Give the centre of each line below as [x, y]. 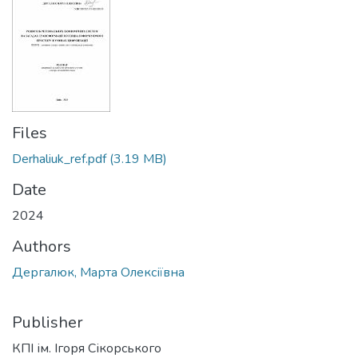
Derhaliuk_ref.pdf [59, 159]
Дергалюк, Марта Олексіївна [98, 272]
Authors [42, 247]
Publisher [48, 322]
